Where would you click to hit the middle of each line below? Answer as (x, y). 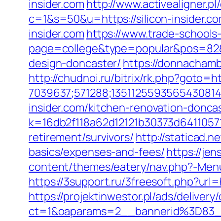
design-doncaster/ (75, 63)
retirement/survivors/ (81, 137)
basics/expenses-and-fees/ (97, 152)
